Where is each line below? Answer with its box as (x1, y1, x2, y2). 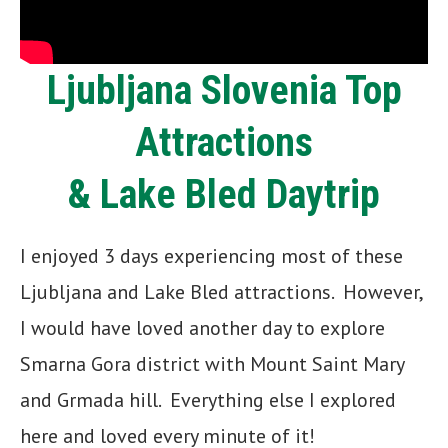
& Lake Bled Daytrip (68, 170, 380, 218)
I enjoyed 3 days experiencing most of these (20, 242, 403, 269)
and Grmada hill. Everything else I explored (20, 386, 396, 413)
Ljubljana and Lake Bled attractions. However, (20, 278, 422, 305)
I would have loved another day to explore (20, 314, 385, 341)
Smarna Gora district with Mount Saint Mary (20, 350, 404, 377)
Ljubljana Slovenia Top (46, 66, 402, 114)
